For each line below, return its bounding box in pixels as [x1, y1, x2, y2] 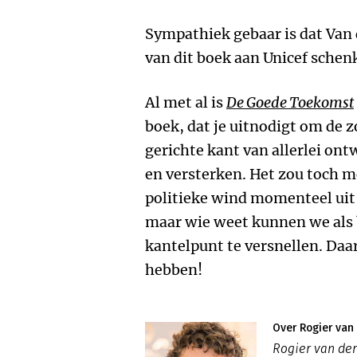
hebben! [145, 261, 202, 279]
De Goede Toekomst [226, 93, 354, 112]
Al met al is [145, 93, 226, 112]
